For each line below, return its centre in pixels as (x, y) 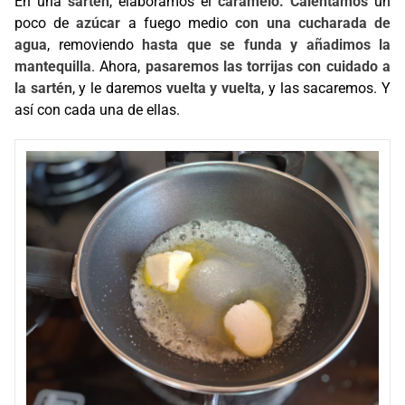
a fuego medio (178, 23)
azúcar (99, 23)
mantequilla (53, 66)
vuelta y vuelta (214, 88)
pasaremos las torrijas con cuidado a (268, 66)
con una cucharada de (313, 23)
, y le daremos (119, 88)
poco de (46, 23)
